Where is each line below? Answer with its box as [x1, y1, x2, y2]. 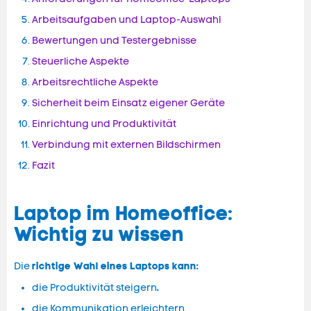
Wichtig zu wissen [14, 222, 189, 247]
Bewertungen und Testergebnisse [32, 35, 196, 47]
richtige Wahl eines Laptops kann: [32, 260, 199, 273]
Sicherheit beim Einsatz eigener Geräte [32, 97, 225, 110]
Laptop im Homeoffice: [14, 201, 233, 226]
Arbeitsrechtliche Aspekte [32, 76, 158, 89]
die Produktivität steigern [32, 282, 157, 294]
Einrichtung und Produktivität [32, 118, 176, 131]
